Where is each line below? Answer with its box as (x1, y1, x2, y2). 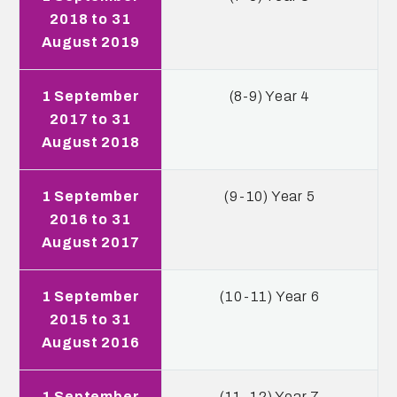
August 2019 (41, 35, 140, 50)
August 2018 (41, 135, 140, 150)
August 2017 (41, 235, 140, 250)
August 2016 (41, 335, 140, 350)
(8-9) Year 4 (229, 89, 311, 104)
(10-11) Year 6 (220, 289, 320, 304)
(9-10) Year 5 (224, 189, 315, 204)
